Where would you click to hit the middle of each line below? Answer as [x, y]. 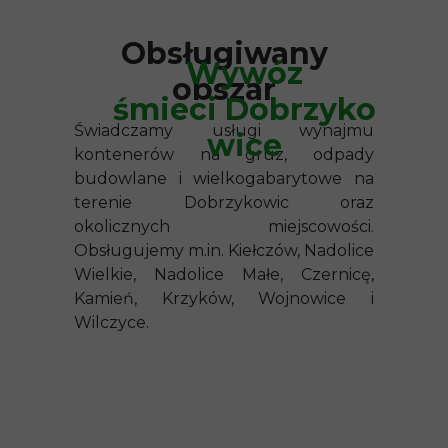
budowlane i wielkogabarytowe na [224, 178]
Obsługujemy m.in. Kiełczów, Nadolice [224, 250]
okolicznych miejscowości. [224, 226]
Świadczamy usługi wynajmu [224, 130]
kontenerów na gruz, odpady [224, 154]
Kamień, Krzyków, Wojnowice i [224, 298]
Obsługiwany [224, 53]
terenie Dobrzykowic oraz [224, 202]
